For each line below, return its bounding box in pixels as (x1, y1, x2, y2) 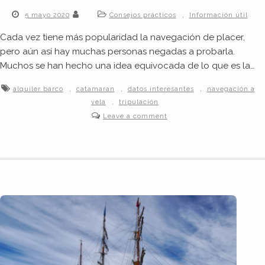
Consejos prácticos (109, 11, 176, 20)
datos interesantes (127, 85, 194, 93)
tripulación (119, 98, 159, 106)
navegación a (206, 85, 255, 93)
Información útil (189, 11, 248, 20)
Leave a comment (103, 112, 167, 121)
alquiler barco (12, 85, 63, 93)
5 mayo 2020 (24, 11, 70, 20)
